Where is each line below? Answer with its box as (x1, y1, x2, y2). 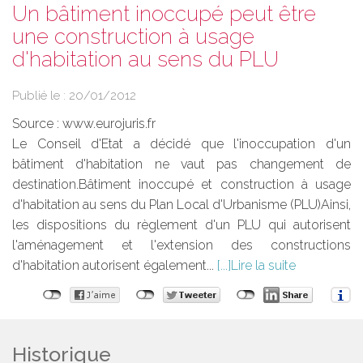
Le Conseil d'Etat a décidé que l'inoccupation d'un (12, 136, 351, 152)
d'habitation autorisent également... (12, 258, 217, 274)
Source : (12, 116, 62, 132)
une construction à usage (12, 24, 254, 49)
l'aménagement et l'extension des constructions (12, 237, 351, 254)
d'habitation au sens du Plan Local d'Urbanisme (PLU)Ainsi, (12, 197, 351, 213)
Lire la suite (231, 258, 296, 274)
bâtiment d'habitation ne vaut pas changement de (12, 156, 351, 173)
